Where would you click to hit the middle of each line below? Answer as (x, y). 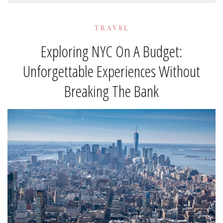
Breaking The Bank (111, 91)
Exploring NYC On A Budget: (111, 51)
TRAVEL (111, 28)
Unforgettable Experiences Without (111, 71)
